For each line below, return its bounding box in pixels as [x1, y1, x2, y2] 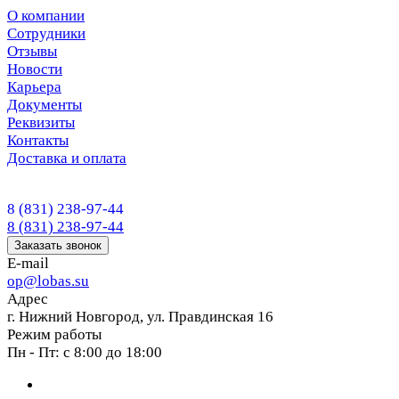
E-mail [7, 255, 49, 272]
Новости [7, 61, 62, 77]
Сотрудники [7, 25, 85, 42]
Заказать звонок [14, 239, 102, 252]
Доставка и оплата [7, 150, 126, 167]
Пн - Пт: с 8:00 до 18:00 [7, 344, 162, 361]
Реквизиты [7, 114, 75, 131]
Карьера [7, 78, 61, 95]
